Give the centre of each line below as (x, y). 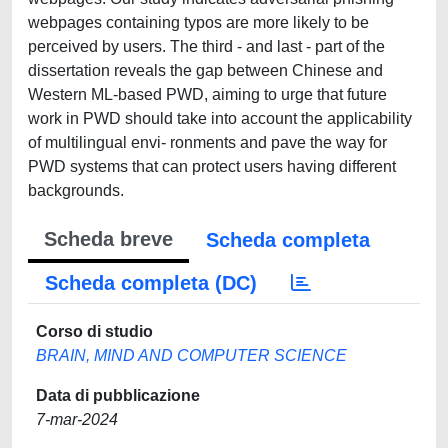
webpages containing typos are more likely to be (198, 22)
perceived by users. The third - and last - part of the (206, 46)
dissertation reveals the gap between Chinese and (205, 70)
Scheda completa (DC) (151, 283)
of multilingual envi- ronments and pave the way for (207, 142)
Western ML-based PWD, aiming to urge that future (207, 94)
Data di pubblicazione (118, 395)
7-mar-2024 (77, 419)
